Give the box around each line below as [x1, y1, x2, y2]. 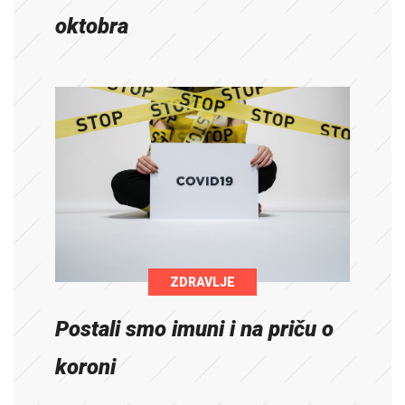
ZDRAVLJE [170, 275, 235, 290]
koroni [55, 354, 117, 381]
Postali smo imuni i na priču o [55, 316, 334, 343]
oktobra [55, 14, 129, 40]
